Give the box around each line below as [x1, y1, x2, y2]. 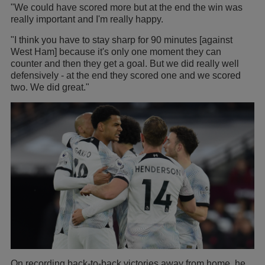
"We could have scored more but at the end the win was [11, 2, 243, 12]
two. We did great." [11, 82, 89, 92]
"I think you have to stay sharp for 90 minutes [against [11, 34, 232, 45]
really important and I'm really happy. [11, 14, 163, 24]
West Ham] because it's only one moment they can [11, 46, 221, 57]
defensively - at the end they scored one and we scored [11, 70, 241, 80]
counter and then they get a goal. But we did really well [11, 58, 239, 69]
